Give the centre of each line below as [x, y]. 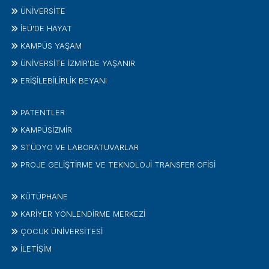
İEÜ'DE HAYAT [46, 28]
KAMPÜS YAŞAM [51, 45]
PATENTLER [43, 112]
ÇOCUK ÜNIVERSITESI [62, 231]
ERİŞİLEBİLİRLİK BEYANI [64, 80]
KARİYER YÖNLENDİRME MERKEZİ [83, 213]
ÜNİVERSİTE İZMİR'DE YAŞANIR [78, 63]
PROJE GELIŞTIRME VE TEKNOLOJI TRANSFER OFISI [118, 164]
